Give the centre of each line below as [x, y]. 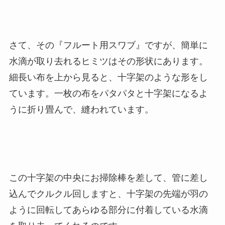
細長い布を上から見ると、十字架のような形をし [108, 77]
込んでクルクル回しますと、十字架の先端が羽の [108, 194]
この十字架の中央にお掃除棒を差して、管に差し [108, 178]
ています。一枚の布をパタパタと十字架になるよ [108, 93]
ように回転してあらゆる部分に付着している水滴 [108, 210]
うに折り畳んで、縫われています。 [81, 109]
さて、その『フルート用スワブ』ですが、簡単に [108, 45]
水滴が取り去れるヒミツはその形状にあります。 [108, 61]
